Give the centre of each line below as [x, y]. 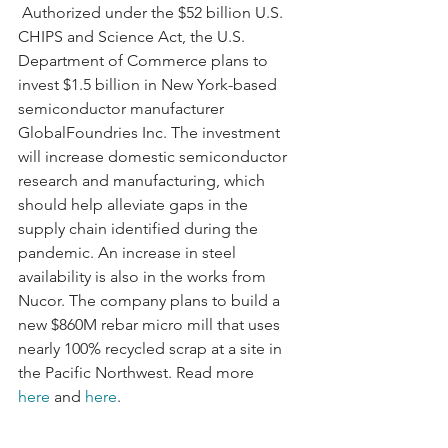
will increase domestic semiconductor [154, 156]
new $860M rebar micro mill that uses [151, 324]
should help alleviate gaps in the [135, 204]
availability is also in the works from [144, 276]
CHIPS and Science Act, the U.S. [133, 36]
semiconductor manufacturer [123, 108]
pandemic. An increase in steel [129, 252]
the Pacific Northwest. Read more [138, 372]
